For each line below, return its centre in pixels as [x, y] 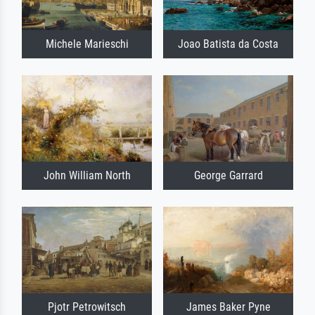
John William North [87, 175]
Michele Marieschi [87, 44]
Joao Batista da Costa [228, 44]
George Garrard [228, 175]
